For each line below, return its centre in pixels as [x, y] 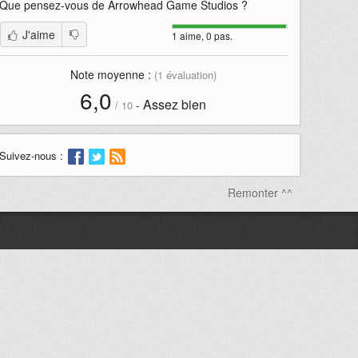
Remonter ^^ [260, 193]
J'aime [38, 34]
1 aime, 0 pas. [202, 36]
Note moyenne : [112, 74]
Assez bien [175, 104]
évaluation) [189, 75]
